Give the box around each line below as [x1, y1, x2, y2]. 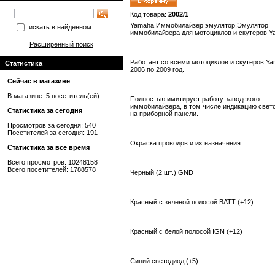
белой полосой [165, 228, 211, 235]
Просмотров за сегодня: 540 [7, 122, 96, 129]
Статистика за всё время [7, 144, 90, 151]
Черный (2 [130, 169, 162, 176]
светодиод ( [152, 257, 188, 265]
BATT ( [219, 198, 240, 206]
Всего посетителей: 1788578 [7, 166, 96, 173]
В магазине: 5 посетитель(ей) [7, 92, 99, 99]
